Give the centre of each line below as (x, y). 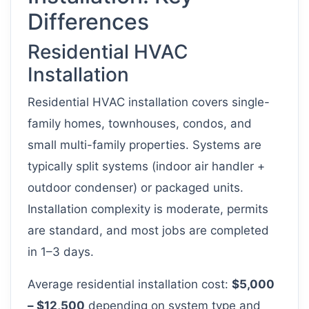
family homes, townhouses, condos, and (140, 124)
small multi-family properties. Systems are (144, 145)
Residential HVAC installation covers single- (149, 102)
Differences (88, 22)
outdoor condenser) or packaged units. (136, 188)
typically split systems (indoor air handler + (146, 167)
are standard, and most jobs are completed (148, 231)
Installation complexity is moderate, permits (148, 209)
